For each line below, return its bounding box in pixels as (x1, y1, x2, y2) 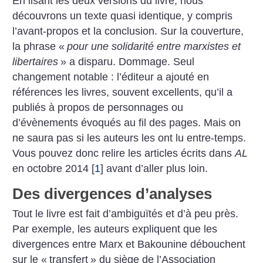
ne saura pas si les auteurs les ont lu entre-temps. (12, 131, 247, 144)
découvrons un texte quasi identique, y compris (12, 9, 233, 22)
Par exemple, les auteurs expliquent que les (12, 223, 218, 235)
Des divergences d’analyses (12, 185, 213, 203)
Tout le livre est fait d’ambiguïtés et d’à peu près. (12, 208, 239, 220)
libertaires (12, 55, 59, 68)
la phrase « (12, 40, 65, 52)
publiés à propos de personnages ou (12, 101, 184, 113)
